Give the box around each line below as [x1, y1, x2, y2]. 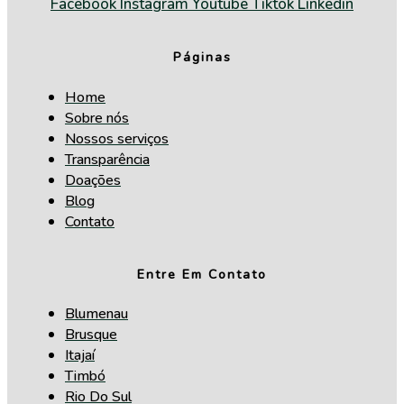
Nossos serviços [65, 128, 169, 149]
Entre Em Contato [137, 265, 267, 283]
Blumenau [65, 304, 128, 325]
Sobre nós [65, 107, 129, 128]
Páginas [172, 49, 232, 67]
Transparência [65, 149, 150, 170]
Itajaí [65, 345, 95, 366]
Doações [65, 170, 121, 190]
